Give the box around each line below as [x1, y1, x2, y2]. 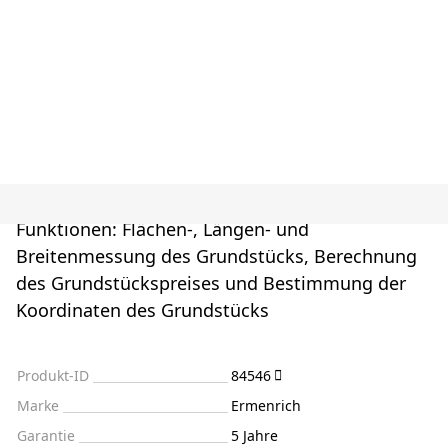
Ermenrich [231, 396, 301, 416]
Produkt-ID [17, 366, 89, 386]
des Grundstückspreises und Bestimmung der [16, 271, 406, 296]
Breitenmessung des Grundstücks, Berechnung [16, 244, 417, 269]
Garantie [17, 426, 75, 446]
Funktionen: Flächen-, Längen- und [16, 217, 309, 242]
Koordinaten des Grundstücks [16, 298, 269, 323]
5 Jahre [231, 426, 278, 446]
